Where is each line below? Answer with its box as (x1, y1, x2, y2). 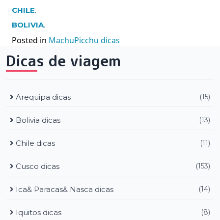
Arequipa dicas (14, 92, 71, 102)
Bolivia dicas (14, 115, 60, 125)
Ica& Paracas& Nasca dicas (14, 184, 113, 194)
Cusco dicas (14, 161, 59, 171)
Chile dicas (14, 138, 55, 148)
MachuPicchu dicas (49, 34, 120, 46)
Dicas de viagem (6, 50, 121, 71)
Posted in (12, 34, 49, 46)
